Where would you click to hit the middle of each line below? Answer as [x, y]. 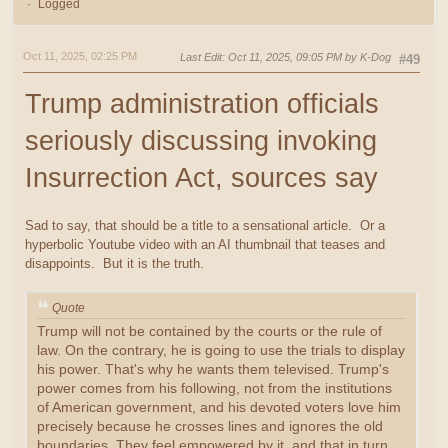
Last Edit [201, 56]
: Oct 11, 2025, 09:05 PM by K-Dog [306, 56]
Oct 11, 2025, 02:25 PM [80, 55]
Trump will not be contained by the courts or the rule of [209, 332]
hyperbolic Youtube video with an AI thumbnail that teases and [205, 244]
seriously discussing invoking [201, 140]
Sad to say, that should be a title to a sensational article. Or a [205, 225]
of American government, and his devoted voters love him [219, 408]
